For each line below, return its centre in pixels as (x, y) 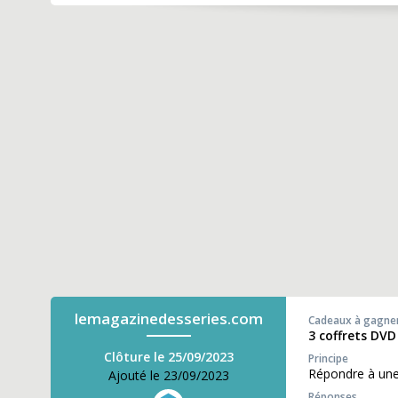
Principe (328, 358)
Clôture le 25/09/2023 (168, 357)
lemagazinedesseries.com (168, 318)
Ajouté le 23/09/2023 (168, 375)
